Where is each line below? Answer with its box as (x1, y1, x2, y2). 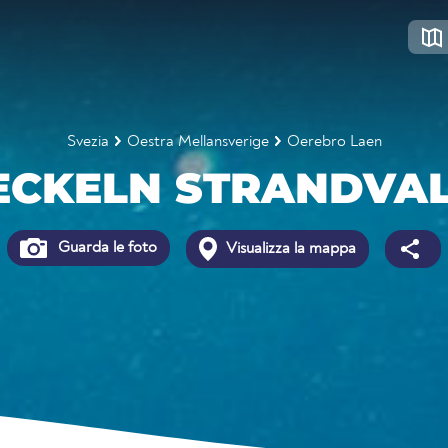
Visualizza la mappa (222, 240, 356, 257)
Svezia (66, 134, 109, 150)
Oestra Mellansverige (126, 134, 269, 150)
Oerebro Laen (286, 134, 382, 150)
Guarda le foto (53, 240, 157, 256)
